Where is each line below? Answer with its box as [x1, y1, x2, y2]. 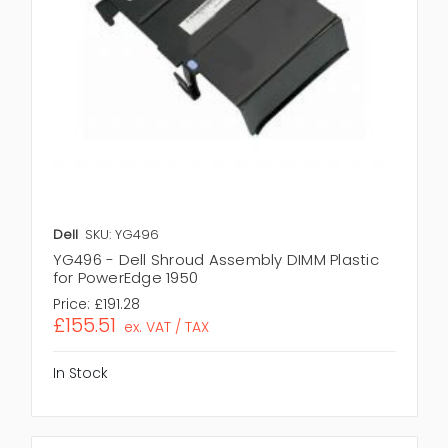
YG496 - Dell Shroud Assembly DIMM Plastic [52, 248, 379, 270]
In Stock [52, 362, 108, 383]
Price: [52, 293, 90, 314]
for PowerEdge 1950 [52, 266, 198, 288]
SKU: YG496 [84, 224, 159, 244]
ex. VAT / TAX [124, 316, 210, 337]
